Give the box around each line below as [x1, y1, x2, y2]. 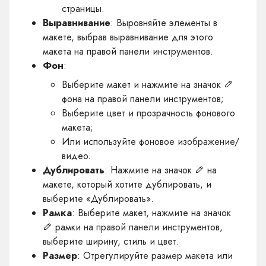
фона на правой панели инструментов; [62, 92, 224, 106]
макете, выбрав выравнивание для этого [43, 30, 213, 44]
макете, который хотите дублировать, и [43, 178, 211, 191]
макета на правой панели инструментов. [43, 45, 213, 58]
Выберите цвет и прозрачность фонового [62, 106, 235, 120]
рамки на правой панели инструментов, [52, 220, 223, 234]
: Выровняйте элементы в [110, 16, 217, 30]
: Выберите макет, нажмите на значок [72, 206, 231, 220]
